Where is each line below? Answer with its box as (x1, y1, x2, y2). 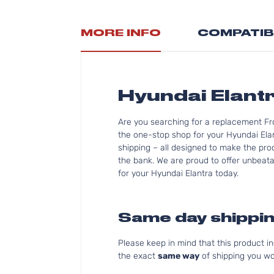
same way (158, 251, 199, 261)
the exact (118, 251, 158, 261)
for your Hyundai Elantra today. (118, 168, 239, 179)
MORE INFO (81, 27, 161, 39)
